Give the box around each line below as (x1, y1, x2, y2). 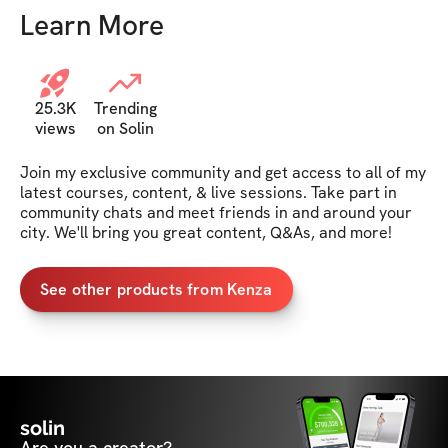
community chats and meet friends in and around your (20, 202, 412, 224)
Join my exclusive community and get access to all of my (20, 162, 426, 184)
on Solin (96, 118, 154, 140)
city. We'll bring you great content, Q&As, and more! (20, 222, 392, 244)
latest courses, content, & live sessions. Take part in (20, 182, 397, 204)
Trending (93, 98, 157, 120)
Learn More (20, 7, 164, 44)
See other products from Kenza (40, 278, 273, 300)
